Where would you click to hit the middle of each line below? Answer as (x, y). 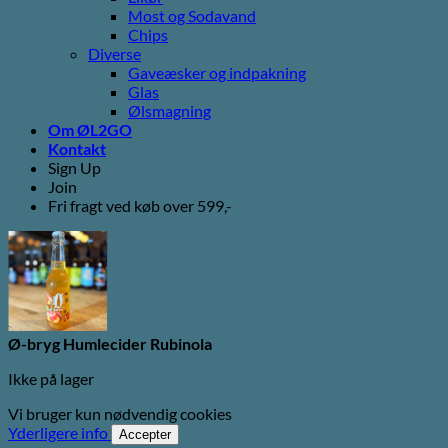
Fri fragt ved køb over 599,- (140, 205)
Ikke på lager (51, 378)
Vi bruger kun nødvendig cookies (120, 413)
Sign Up (74, 167)
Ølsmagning (169, 110)
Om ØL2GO (90, 129)
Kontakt (77, 148)
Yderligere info (58, 432)
